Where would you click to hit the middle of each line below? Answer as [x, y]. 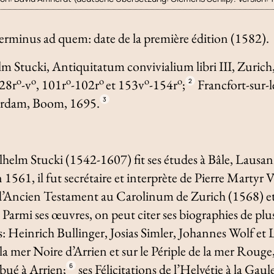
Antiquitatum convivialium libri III [142, 66]
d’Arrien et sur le [107, 251]
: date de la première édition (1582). [179, 38]
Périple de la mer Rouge [212, 251]
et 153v [125, 84]
